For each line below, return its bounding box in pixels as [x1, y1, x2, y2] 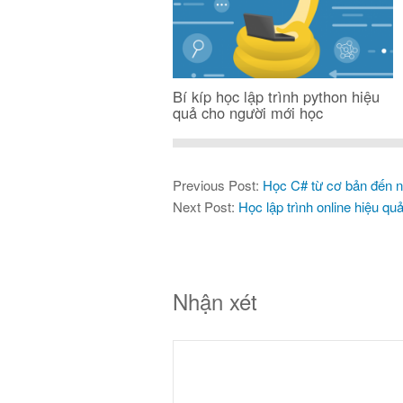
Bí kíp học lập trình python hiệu [173, 85, 380, 107]
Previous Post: [173, 175, 263, 194]
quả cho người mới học [173, 101, 323, 123]
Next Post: [173, 196, 238, 216]
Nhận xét [173, 284, 257, 317]
